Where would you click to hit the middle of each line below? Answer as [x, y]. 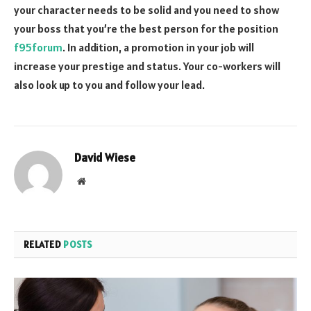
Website [100, 181]
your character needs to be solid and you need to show [146, 10]
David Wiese [105, 158]
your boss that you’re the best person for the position [146, 29]
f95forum [38, 48]
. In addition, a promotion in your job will [158, 48]
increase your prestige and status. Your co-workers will [147, 66]
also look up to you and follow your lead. [109, 85]
